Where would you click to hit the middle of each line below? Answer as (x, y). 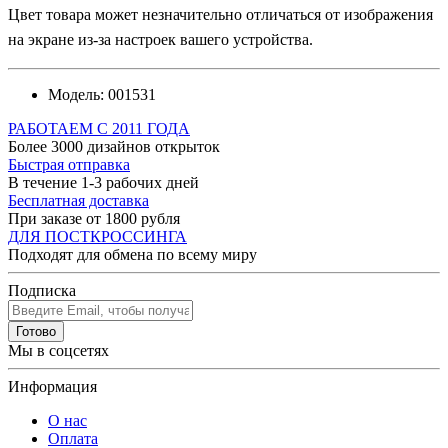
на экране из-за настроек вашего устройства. (160, 39)
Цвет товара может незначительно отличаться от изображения (220, 14)
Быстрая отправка (69, 164)
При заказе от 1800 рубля (94, 218)
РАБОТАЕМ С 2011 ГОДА (99, 128)
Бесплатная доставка (78, 200)
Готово (36, 331)
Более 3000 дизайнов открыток (114, 146)
